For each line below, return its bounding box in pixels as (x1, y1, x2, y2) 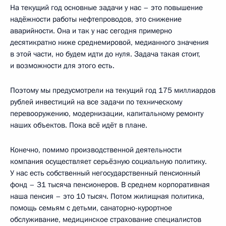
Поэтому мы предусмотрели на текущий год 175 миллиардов (10, 85, 215, 96)
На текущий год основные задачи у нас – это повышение (10, 3, 203, 13)
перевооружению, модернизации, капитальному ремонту (10, 108, 203, 119)
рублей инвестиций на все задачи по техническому (10, 97, 182, 107)
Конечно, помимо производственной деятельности (10, 145, 182, 155)
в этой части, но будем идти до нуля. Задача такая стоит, (10, 49, 200, 60)
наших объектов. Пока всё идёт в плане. (10, 120, 147, 131)
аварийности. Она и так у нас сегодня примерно (10, 26, 172, 36)
